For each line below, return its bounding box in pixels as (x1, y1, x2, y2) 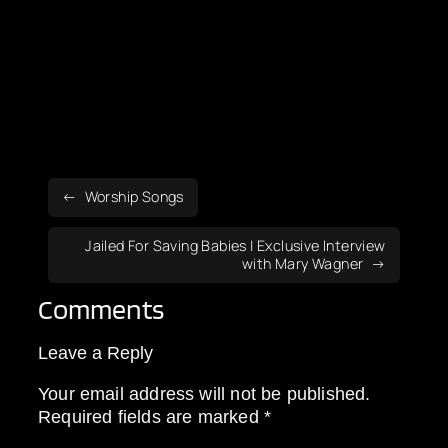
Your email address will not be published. (38, 382, 371, 404)
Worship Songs (84, 187, 184, 207)
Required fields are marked (38, 405, 264, 427)
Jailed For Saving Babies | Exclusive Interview (85, 235, 386, 255)
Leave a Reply (38, 342, 154, 364)
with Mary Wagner (242, 253, 364, 273)
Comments (38, 291, 165, 326)
